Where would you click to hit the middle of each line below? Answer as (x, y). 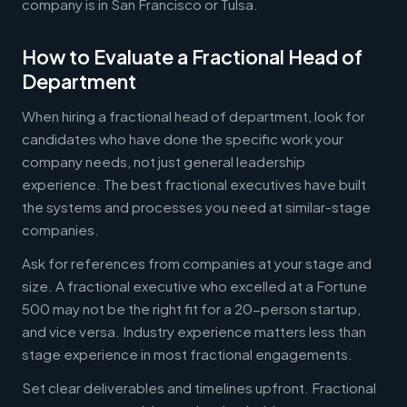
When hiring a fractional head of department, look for (194, 115)
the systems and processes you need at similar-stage (196, 206)
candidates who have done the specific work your (183, 138)
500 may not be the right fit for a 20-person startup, (191, 308)
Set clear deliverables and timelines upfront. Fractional (199, 387)
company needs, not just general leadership (164, 161)
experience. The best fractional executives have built (194, 184)
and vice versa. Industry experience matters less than (194, 331)
